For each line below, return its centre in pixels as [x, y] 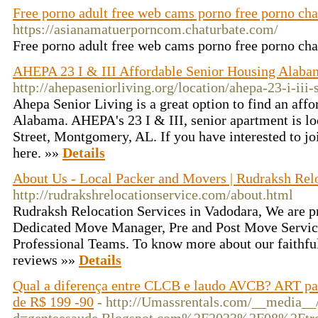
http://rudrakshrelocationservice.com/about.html [153, 194]
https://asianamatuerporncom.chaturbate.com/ [146, 29]
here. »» [38, 153]
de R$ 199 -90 [53, 302]
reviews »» [46, 260]
